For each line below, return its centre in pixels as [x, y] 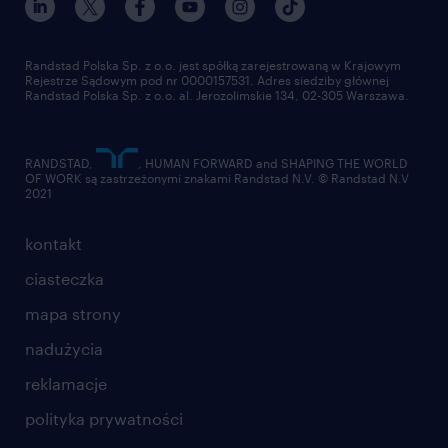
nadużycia [64, 349]
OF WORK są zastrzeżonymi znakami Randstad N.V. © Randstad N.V [217, 178]
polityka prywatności [104, 419]
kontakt [53, 244]
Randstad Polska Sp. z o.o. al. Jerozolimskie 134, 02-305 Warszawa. [217, 95]
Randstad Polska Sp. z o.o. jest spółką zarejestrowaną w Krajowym [213, 65]
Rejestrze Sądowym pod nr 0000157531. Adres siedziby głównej [207, 80]
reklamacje [66, 384]
